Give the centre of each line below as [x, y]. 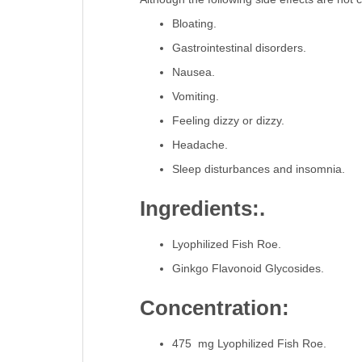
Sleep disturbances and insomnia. [258, 169]
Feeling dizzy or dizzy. [228, 121]
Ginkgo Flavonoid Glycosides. [248, 269]
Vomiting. [195, 97]
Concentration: [214, 308]
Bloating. [194, 24]
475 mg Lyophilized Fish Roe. [249, 344]
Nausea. [193, 72]
